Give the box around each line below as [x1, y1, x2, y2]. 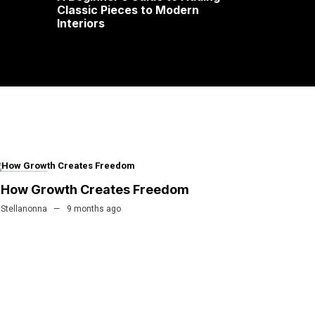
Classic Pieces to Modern [57, 3, 199, 18]
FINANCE [8, 174, 41, 184]
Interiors [57, 16, 105, 31]
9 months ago [67, 203, 121, 214]
